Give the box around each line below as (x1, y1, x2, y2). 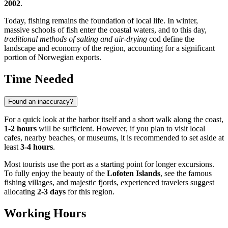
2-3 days (37, 187, 66, 196)
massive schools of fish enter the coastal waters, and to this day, (4, 25, 207, 35)
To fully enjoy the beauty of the (4, 169, 107, 178)
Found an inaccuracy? (8, 98, 73, 106)
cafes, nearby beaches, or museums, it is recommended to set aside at (4, 133, 224, 142)
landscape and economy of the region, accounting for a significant (4, 44, 215, 53)
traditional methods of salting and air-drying (4, 35, 147, 44)
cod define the (147, 35, 194, 44)
